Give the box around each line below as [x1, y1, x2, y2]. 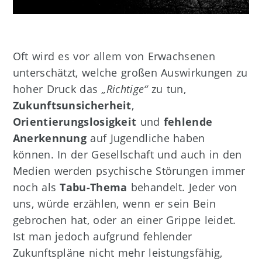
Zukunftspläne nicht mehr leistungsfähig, [12, 245, 223, 260]
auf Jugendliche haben [87, 130, 205, 145]
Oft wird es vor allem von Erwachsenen [12, 49, 215, 63]
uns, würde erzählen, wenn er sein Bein [12, 196, 216, 211]
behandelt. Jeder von [127, 180, 237, 194]
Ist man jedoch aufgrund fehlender [12, 229, 192, 243]
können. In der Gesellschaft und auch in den [12, 147, 242, 161]
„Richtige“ [101, 81, 148, 96]
